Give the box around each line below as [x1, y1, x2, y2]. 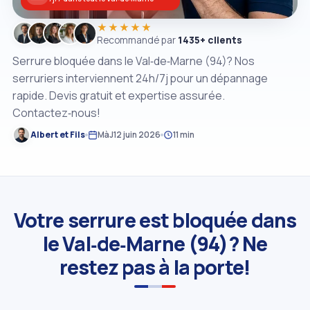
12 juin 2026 [113, 129, 161, 140]
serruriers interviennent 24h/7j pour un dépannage [12, 70, 268, 86]
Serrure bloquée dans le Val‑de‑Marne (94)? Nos [12, 53, 255, 69]
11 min [173, 129, 194, 140]
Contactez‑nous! [12, 104, 100, 120]
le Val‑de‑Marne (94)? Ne [42, 229, 268, 257]
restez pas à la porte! [59, 253, 251, 281]
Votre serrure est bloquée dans [13, 206, 297, 234]
